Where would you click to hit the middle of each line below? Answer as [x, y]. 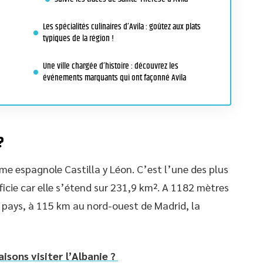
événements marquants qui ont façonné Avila [114, 78]
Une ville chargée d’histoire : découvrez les [111, 66]
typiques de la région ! [78, 38]
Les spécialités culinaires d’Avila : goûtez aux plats [122, 27]
